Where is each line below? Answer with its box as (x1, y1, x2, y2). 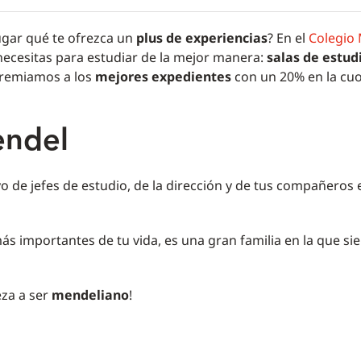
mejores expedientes (94, 68, 231, 86)
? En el (267, 29, 309, 48)
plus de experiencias (135, 29, 268, 48)
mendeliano (48, 286, 129, 305)
